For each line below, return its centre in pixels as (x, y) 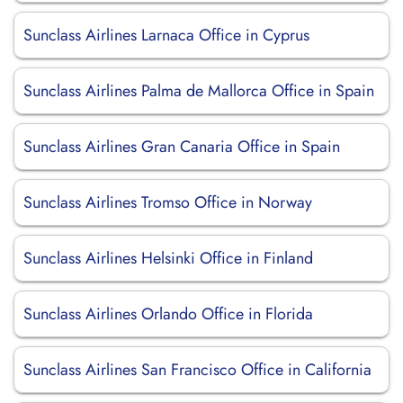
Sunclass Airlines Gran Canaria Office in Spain (182, 147)
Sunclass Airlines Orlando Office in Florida (168, 314)
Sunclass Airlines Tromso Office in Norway (168, 202)
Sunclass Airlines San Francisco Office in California (197, 370)
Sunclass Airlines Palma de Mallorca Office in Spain (199, 91)
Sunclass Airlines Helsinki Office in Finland (168, 258)
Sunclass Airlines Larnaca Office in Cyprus (166, 35)
